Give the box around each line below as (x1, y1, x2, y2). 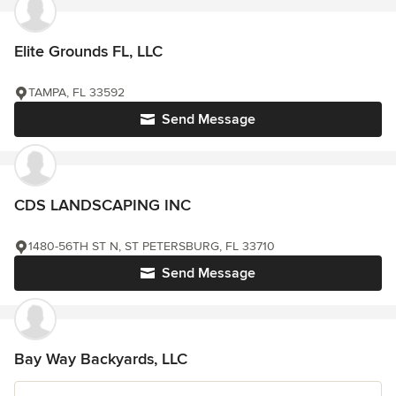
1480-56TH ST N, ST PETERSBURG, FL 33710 (28, 239, 275, 254)
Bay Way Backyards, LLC (14, 349, 187, 369)
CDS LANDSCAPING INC (14, 195, 191, 215)
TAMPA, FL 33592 (28, 85, 125, 100)
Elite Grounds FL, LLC (14, 42, 163, 61)
